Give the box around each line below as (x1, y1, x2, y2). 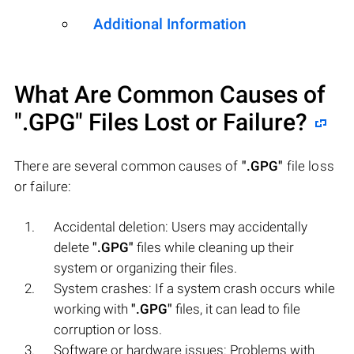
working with (54, 300, 131, 317)
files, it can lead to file (172, 300, 300, 317)
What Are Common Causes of (14, 80, 326, 108)
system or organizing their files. (54, 259, 237, 276)
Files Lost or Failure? (83, 107, 307, 136)
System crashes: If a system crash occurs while (54, 280, 335, 296)
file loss (283, 157, 334, 174)
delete (54, 239, 92, 255)
